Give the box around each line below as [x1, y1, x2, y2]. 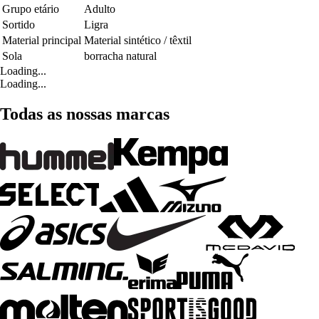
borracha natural [84, 49, 157, 62]
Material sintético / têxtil [84, 33, 192, 46]
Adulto [84, 2, 115, 15]
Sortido [2, 18, 35, 31]
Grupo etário [2, 2, 59, 15]
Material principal [2, 33, 81, 46]
